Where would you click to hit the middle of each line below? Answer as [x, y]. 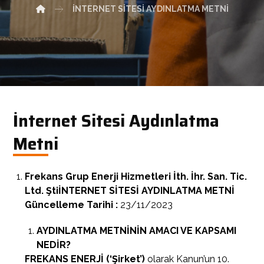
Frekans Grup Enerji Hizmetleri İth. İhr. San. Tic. [136, 176]
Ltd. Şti [42, 191]
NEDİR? [54, 245]
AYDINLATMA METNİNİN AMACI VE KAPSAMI [137, 231]
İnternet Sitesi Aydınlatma [116, 121]
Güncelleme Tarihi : [73, 205]
